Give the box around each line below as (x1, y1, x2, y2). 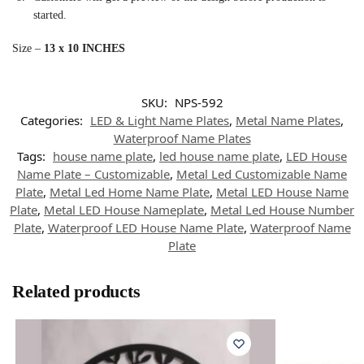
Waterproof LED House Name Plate (47, 219, 244, 236)
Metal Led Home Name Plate (50, 183, 210, 200)
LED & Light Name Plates (90, 111, 229, 128)
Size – (12, 42, 44, 55)
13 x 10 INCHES (44, 42, 125, 55)
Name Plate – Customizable (17, 165, 170, 182)
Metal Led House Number (210, 201, 354, 218)
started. (33, 8, 67, 21)
